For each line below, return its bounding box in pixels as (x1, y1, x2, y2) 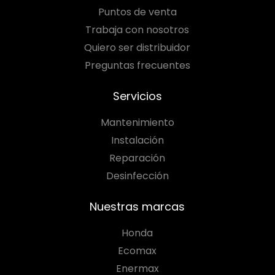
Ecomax (118, 244, 157, 258)
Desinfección (106, 169, 169, 184)
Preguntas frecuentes (84, 58, 190, 73)
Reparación (109, 151, 166, 166)
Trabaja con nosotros (85, 23, 190, 37)
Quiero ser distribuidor (84, 41, 191, 55)
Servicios (112, 88, 162, 104)
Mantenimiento (100, 115, 174, 130)
